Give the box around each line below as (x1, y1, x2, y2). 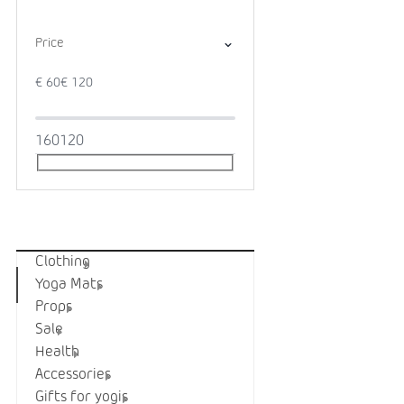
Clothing (35, 255, 90, 271)
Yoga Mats (35, 278, 103, 293)
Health (35, 345, 79, 361)
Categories (59, 220, 156, 239)
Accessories (35, 368, 111, 383)
